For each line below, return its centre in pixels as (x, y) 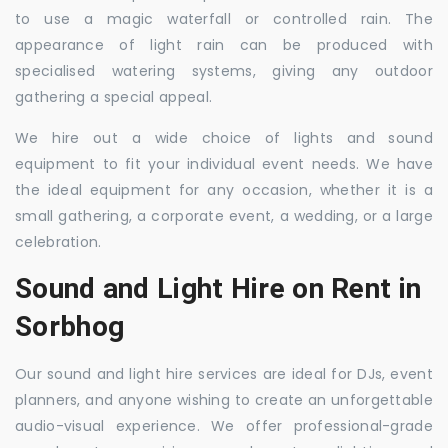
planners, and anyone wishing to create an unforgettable (224, 400)
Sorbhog (70, 326)
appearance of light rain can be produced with (224, 45)
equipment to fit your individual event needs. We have (224, 164)
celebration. (58, 242)
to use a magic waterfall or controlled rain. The (224, 19)
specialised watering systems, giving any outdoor (224, 71)
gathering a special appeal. (114, 97)
